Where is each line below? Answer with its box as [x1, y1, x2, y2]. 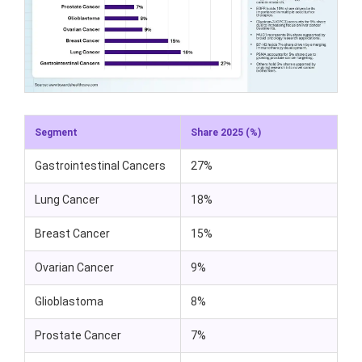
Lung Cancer [35, 192, 99, 206]
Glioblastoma [35, 294, 103, 308]
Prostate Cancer [35, 328, 121, 342]
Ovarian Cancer [35, 260, 114, 274]
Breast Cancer [35, 226, 110, 240]
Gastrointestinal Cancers [35, 158, 166, 172]
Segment [35, 126, 78, 138]
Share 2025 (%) [191, 126, 261, 138]
